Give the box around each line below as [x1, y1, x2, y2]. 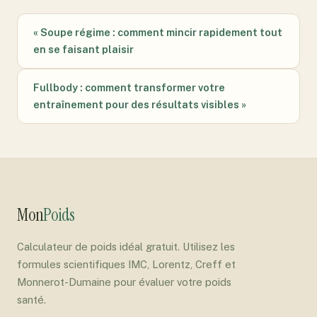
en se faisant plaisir [33, 43, 134, 56]
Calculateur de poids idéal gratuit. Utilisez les [17, 241, 235, 253]
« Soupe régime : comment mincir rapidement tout [33, 26, 282, 39]
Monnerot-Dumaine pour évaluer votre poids [17, 276, 231, 289]
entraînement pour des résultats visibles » [33, 98, 246, 111]
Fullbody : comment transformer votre [33, 81, 225, 94]
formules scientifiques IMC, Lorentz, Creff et [17, 258, 236, 271]
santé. [17, 294, 46, 306]
